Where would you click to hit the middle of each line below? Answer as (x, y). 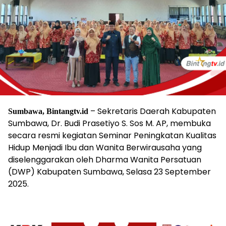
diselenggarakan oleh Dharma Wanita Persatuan (105, 160)
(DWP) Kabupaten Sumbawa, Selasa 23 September (109, 172)
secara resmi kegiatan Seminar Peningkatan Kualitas (112, 136)
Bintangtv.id (67, 111)
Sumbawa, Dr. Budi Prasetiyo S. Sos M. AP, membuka (109, 124)
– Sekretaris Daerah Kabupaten (152, 111)
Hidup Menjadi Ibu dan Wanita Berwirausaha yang (105, 148)
